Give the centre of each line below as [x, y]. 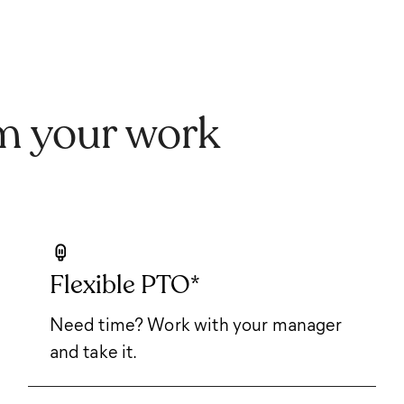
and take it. [93, 350]
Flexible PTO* [124, 285]
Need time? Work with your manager [196, 323]
